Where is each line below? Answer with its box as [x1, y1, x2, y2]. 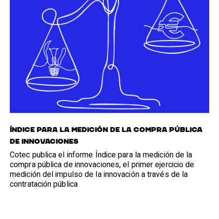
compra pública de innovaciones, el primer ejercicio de [10, 159, 195, 171]
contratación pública [10, 178, 78, 191]
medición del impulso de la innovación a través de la [10, 169, 188, 181]
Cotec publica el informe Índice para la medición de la [10, 149, 193, 161]
